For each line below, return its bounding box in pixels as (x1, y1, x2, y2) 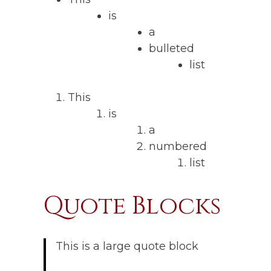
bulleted (149, 42, 194, 55)
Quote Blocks (44, 190, 221, 223)
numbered (149, 140, 207, 153)
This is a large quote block (56, 240, 198, 253)
